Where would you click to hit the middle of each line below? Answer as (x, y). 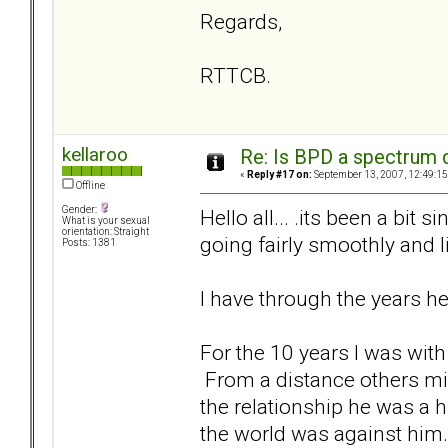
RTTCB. (235, 75)
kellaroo (95, 155)
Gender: (80, 210)
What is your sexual (106, 221)
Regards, (241, 21)
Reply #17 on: (279, 175)
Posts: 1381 (89, 243)
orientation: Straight (105, 232)
